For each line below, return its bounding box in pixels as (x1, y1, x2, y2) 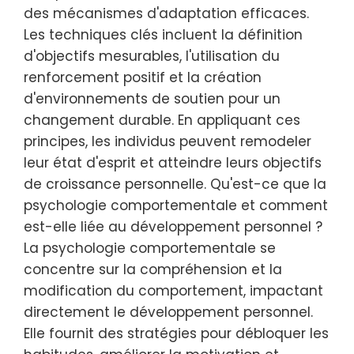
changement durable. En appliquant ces (24, 111, 300, 130)
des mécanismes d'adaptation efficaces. (24, 4, 309, 23)
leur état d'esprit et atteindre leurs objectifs (24, 153, 322, 172)
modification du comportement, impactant (24, 281, 323, 300)
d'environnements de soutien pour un (24, 89, 281, 108)
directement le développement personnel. (24, 303, 313, 322)
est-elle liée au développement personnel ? (24, 217, 322, 236)
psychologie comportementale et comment (24, 196, 328, 215)
